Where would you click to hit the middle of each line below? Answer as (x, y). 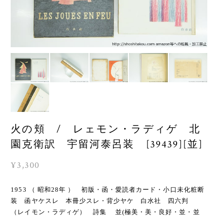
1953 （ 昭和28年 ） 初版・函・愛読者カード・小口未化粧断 (108, 190)
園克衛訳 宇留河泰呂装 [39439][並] (107, 145)
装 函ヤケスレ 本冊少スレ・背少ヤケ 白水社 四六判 (103, 201)
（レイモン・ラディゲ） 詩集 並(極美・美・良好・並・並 (105, 212)
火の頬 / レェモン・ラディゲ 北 (106, 129)
